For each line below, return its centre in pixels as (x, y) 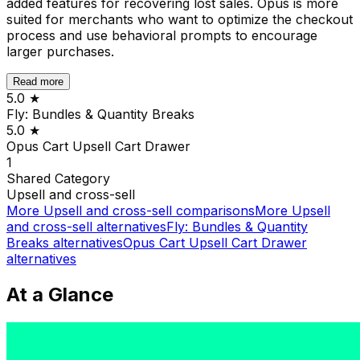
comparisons (213, 210)
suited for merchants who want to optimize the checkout (180, 19)
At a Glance (60, 294)
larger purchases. (60, 51)
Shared (31, 178)
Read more (38, 81)
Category (82, 178)
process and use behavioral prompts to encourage (162, 35)
